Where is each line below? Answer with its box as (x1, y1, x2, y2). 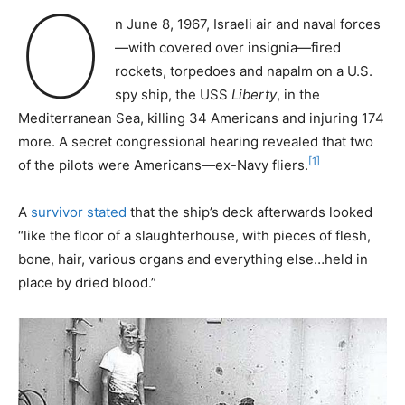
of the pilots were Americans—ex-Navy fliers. (18, 155, 308, 174)
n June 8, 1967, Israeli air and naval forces (114, 14, 381, 33)
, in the (276, 85, 320, 103)
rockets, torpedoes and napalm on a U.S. (114, 61, 372, 80)
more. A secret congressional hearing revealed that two (18, 132, 373, 150)
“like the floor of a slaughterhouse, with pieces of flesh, (18, 226, 371, 244)
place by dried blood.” (18, 273, 156, 291)
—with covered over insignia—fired (114, 38, 341, 56)
